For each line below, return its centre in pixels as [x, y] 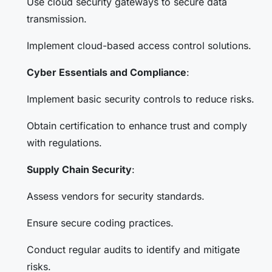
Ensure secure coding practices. [100, 223]
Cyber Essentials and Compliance [107, 72]
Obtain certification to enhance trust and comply [137, 125]
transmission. [57, 19]
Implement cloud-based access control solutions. [139, 45]
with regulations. [64, 142]
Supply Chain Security [79, 169]
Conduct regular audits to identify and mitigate [133, 249]
